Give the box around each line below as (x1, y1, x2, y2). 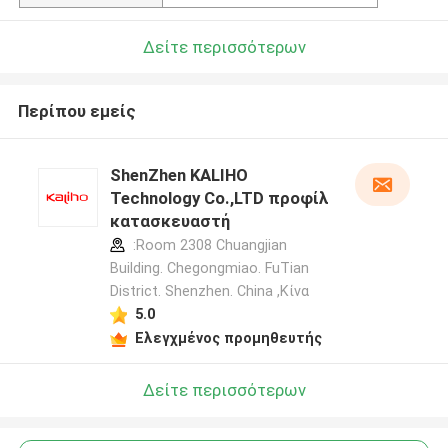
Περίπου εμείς (17, 101, 136, 122)
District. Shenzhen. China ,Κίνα (109, 283, 309, 300)
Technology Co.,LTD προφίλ (109, 188, 329, 209)
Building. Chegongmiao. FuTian (109, 260, 309, 277)
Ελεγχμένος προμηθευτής (134, 329, 322, 346)
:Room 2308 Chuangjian (128, 237, 287, 254)
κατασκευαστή (109, 211, 230, 232)
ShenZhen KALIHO (109, 165, 248, 186)
